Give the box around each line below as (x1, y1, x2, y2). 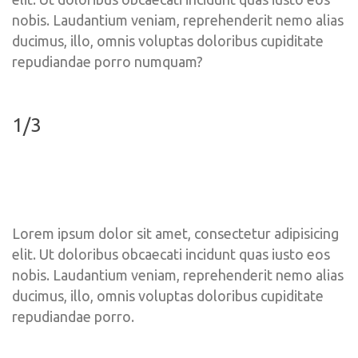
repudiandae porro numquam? (12, 54, 203, 70)
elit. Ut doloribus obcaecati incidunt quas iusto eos (12, 246, 330, 262)
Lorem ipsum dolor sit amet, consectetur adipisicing (12, 225, 339, 241)
